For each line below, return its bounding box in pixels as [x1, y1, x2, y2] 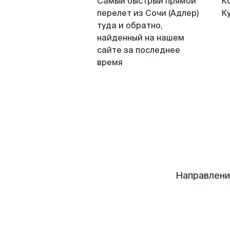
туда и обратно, [97, 20, 163, 31]
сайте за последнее [97, 45, 180, 55]
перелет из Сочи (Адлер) [97, 8, 199, 18]
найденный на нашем [97, 32, 184, 43]
